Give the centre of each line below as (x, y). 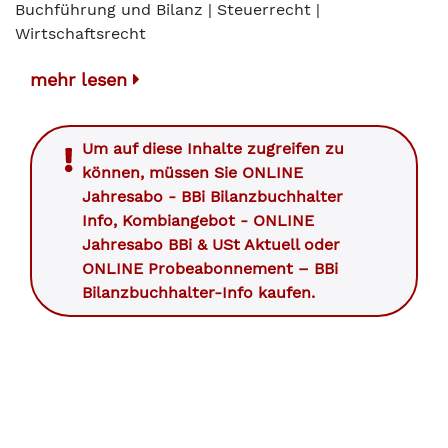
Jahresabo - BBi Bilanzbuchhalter (212, 196)
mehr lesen (81, 79)
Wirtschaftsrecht (80, 33)
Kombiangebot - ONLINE (218, 220)
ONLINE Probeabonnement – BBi (210, 268)
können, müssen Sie (162, 172)
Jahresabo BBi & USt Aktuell (190, 244)
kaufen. (284, 292)
